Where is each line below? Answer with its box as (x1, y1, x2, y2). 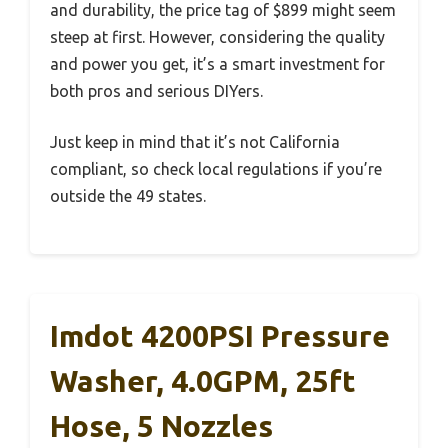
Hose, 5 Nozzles (50, 409, 273, 444)
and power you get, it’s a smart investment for (50, 55, 385, 74)
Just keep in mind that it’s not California (50, 133, 340, 152)
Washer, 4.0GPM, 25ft (50, 364, 356, 399)
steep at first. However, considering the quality (50, 28, 385, 47)
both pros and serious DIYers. (50, 82, 263, 101)
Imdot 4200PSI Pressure (50, 319, 390, 354)
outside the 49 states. (50, 187, 206, 206)
